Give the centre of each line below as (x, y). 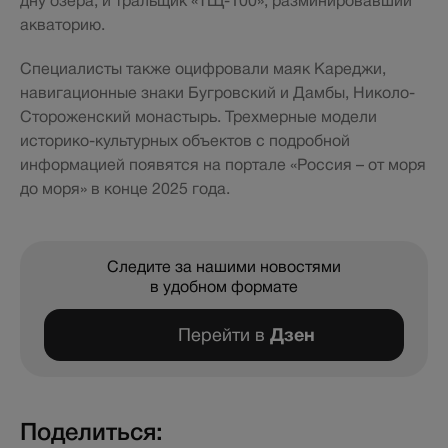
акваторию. (62, 24)
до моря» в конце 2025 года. (125, 188)
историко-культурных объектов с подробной (185, 140)
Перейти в (223, 334)
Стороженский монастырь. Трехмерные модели (198, 116)
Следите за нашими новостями (224, 266)
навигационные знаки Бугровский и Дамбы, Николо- (217, 92)
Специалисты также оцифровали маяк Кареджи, (203, 68)
